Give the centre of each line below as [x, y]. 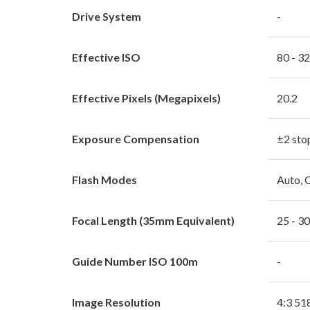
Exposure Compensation [136, 138]
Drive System [107, 16]
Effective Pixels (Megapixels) [146, 98]
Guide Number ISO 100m [135, 261]
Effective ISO [106, 57]
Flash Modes [104, 179]
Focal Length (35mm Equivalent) [153, 220]
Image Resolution [116, 302]
